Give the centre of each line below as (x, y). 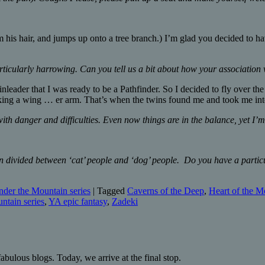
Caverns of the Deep (166, 191)
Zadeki (125, 202)
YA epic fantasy (78, 202)
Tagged (112, 191)
